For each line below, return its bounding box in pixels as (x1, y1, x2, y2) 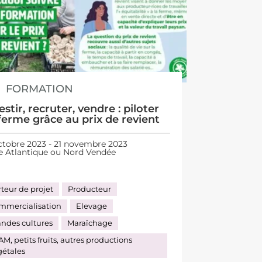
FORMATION (6, 82, 74, 95)
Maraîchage (67, 218, 113, 227)
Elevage (76, 201, 108, 211)
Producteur (68, 184, 112, 194)
